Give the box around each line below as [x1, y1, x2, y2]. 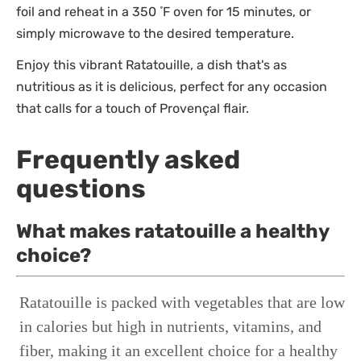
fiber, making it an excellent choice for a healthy [19, 341, 338, 359]
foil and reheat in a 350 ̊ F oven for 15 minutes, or [16, 3, 311, 19]
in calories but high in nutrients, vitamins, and [19, 317, 322, 335]
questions [16, 172, 146, 204]
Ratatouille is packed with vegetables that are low [19, 293, 345, 311]
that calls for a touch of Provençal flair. [16, 100, 249, 116]
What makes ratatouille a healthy [16, 219, 329, 243]
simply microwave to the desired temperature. [16, 25, 294, 41]
